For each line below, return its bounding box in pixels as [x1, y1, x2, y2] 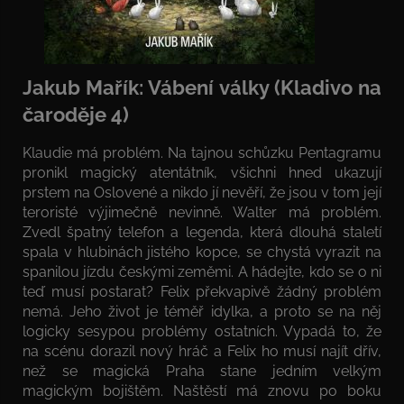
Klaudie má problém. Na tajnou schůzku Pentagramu [23, 143, 381, 161]
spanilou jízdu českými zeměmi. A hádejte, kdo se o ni [23, 262, 381, 280]
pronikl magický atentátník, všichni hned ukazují [23, 163, 381, 181]
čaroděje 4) [23, 103, 129, 127]
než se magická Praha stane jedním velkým [23, 362, 381, 380]
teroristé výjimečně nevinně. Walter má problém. [23, 203, 381, 221]
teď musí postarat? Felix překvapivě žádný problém [23, 282, 381, 300]
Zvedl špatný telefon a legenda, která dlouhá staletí [23, 223, 381, 241]
